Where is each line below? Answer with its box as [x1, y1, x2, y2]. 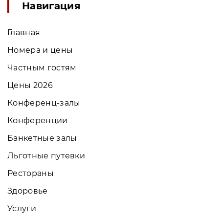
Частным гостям [7, 63, 77, 72]
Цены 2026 [7, 80, 53, 90]
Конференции [7, 115, 68, 125]
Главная [7, 27, 41, 37]
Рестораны [7, 168, 54, 178]
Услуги [7, 203, 36, 213]
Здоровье [7, 186, 48, 196]
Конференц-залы [7, 98, 81, 108]
